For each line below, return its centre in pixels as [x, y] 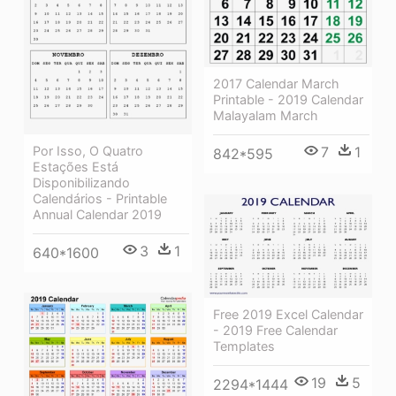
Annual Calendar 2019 [97, 214]
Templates [244, 346]
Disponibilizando [81, 182]
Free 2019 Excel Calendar [288, 314]
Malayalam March [266, 116]
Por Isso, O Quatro [88, 150]
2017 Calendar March [276, 84]
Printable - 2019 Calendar [288, 100]
